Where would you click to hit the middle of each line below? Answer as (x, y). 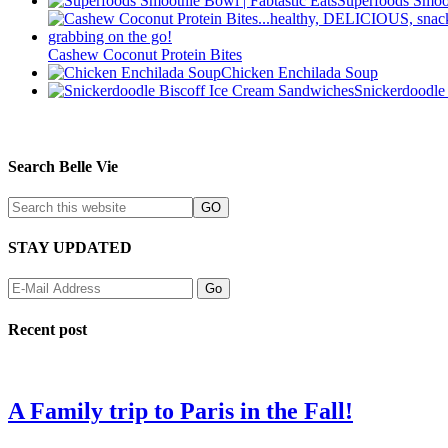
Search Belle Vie (63, 166)
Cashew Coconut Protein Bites (145, 55)
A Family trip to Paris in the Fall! (180, 410)
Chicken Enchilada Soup (299, 73)
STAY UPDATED (70, 248)
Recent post (47, 329)
